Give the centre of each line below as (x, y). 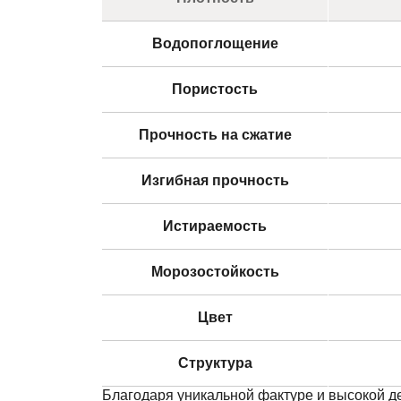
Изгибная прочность (215, 180)
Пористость (215, 89)
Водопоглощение (215, 43)
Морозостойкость (215, 271)
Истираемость (215, 226)
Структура (215, 363)
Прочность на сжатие (215, 134)
